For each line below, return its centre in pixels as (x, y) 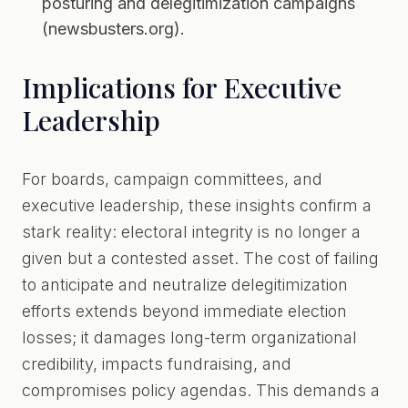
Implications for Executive (182, 87)
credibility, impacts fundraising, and (157, 364)
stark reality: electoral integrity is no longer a (191, 232)
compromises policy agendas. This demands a (201, 390)
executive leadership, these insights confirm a (197, 205)
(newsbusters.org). (113, 29)
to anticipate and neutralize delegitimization (185, 285)
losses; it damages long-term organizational (189, 337)
